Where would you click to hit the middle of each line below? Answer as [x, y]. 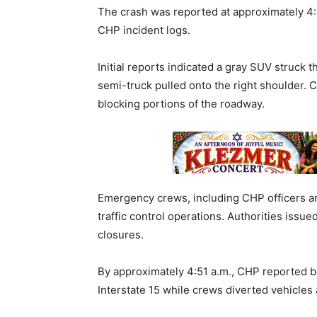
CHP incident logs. [144, 30]
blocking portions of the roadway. [181, 103]
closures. [121, 234]
